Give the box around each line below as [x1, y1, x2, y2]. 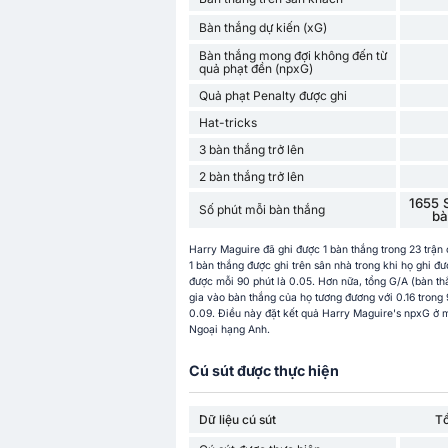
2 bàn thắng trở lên [198, 168, 304, 184]
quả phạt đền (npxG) [198, 60, 313, 76]
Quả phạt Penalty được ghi [198, 87, 347, 103]
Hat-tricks [198, 114, 257, 130]
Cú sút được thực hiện [188, 362, 339, 380]
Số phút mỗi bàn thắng [198, 202, 325, 218]
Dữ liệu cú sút [198, 411, 276, 427]
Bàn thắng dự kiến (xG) [198, 19, 327, 35]
